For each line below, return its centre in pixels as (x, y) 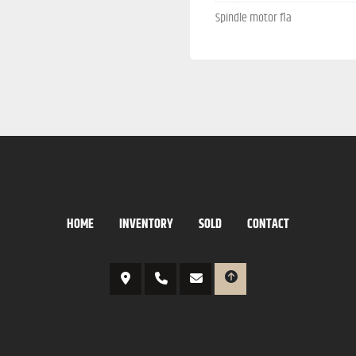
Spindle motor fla (253, 18)
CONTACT (268, 225)
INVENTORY (146, 225)
